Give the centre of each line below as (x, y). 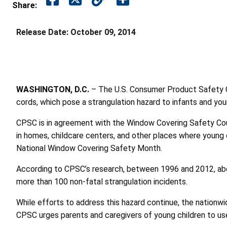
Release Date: (42, 32)
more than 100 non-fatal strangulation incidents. (102, 181)
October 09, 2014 (103, 32)
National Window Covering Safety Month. (89, 148)
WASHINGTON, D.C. (54, 89)
